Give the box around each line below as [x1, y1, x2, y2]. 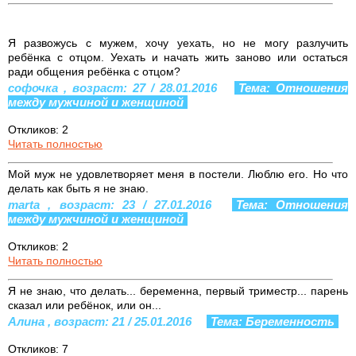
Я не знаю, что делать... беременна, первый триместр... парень [8, 284, 348, 297]
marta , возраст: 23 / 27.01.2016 [8, 197, 220, 211]
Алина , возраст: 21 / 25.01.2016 [8, 314, 195, 328]
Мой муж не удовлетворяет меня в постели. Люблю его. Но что [8, 167, 348, 180]
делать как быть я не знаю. [8, 181, 149, 195]
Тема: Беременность [211, 314, 335, 328]
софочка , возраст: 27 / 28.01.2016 [8, 80, 222, 95]
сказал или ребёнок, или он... [8, 298, 161, 311]
